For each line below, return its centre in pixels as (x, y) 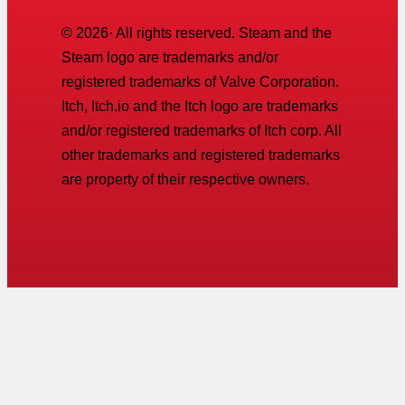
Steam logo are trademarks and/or (170, 58)
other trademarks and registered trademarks (201, 155)
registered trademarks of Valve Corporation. (200, 82)
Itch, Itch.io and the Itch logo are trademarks (200, 107)
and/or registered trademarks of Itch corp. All (202, 131)
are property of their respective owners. (185, 180)
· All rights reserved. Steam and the (220, 33)
